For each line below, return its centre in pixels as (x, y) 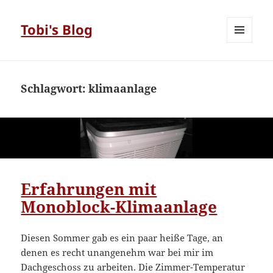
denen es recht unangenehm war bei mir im (117, 252)
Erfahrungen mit (89, 189)
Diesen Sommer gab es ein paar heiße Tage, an (122, 237)
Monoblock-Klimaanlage (119, 206)
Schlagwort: (55, 89)
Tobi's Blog (57, 30)
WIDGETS (244, 68)
